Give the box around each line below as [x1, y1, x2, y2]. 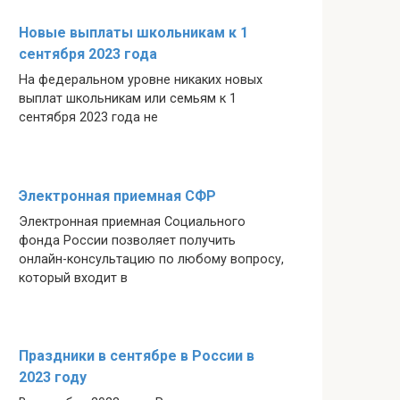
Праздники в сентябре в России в [19, 347, 254, 365]
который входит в [19, 270, 128, 286]
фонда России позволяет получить [19, 232, 236, 248]
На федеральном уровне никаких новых [19, 72, 262, 88]
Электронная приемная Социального [19, 213, 246, 229]
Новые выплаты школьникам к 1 [19, 24, 248, 42]
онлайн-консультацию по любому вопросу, [19, 251, 284, 267]
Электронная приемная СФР [19, 187, 216, 204]
